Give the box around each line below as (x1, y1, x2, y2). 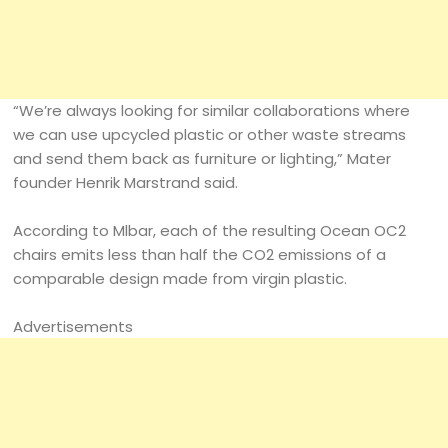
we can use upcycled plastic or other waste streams (13, 124, 407, 146)
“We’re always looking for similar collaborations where (13, 100, 411, 122)
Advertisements (13, 316, 134, 338)
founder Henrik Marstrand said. (13, 172, 239, 194)
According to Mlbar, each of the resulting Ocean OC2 (13, 220, 407, 242)
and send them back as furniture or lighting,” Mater (13, 148, 392, 170)
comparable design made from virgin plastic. (13, 268, 348, 290)
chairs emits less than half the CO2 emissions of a (13, 244, 387, 266)
